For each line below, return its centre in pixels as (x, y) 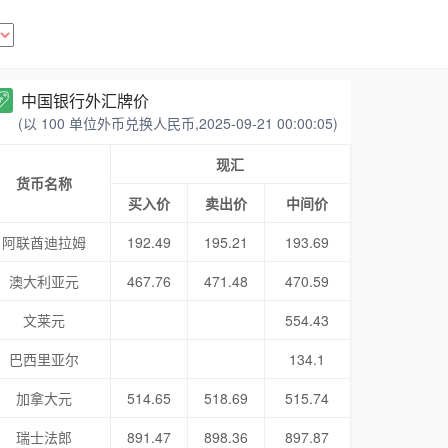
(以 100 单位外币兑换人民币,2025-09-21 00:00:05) (177, 123)
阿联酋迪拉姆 (44, 242)
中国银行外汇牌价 (84, 100)
